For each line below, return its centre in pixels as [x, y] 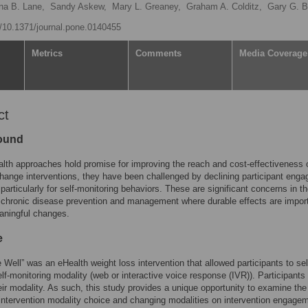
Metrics [47, 53]
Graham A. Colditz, [224, 7]
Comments [158, 53]
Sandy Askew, [78, 7]
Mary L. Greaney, [146, 7]
